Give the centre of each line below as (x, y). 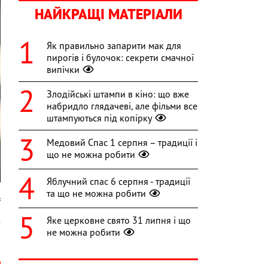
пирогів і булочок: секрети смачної (120, 58)
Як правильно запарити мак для (114, 46)
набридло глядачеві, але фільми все (122, 106)
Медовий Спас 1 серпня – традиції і (122, 143)
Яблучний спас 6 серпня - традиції (118, 182)
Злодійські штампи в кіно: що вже (118, 94)
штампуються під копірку (99, 118)
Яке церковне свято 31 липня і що (119, 220)
